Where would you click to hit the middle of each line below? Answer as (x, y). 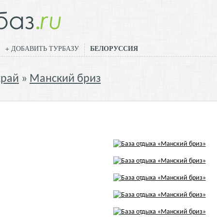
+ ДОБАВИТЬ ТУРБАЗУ (42, 48)
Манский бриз (65, 79)
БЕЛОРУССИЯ (114, 48)
